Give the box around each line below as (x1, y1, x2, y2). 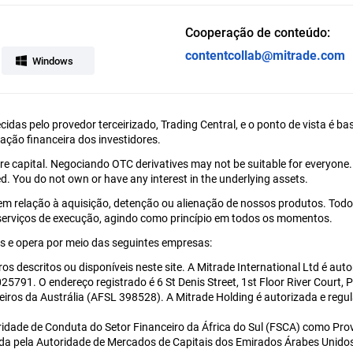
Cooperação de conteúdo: (185, 23, 330, 40)
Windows (32, 53, 73, 68)
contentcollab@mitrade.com (185, 46, 345, 63)
